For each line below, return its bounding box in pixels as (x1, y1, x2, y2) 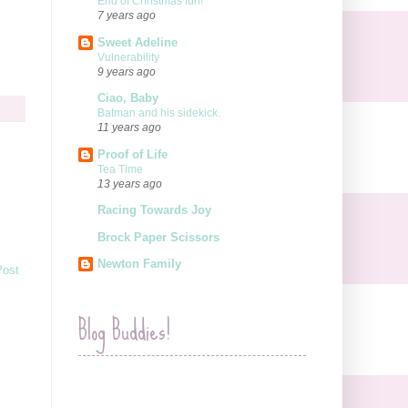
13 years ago (97, 177, 162, 189)
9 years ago (97, 65, 156, 77)
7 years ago (97, 9, 156, 22)
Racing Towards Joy (97, 203, 211, 218)
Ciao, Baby (97, 91, 158, 106)
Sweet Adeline (97, 35, 178, 49)
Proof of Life (97, 147, 168, 161)
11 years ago (97, 121, 161, 134)
